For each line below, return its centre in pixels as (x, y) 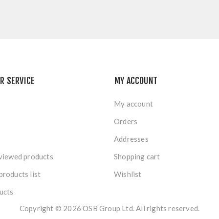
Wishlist (128, 174)
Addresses (131, 139)
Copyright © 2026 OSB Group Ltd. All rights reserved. (109, 208)
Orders (126, 121)
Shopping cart (137, 156)
